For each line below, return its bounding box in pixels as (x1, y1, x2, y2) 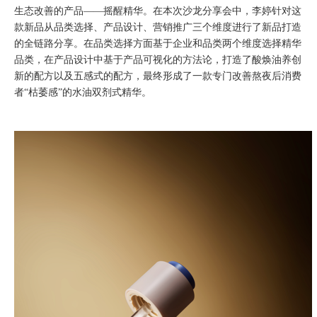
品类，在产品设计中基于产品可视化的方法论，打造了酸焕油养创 (14, 54, 301, 65)
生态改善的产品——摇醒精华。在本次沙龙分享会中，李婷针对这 (14, 5, 301, 16)
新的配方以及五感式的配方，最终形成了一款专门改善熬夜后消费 (14, 70, 301, 81)
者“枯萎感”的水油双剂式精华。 (14, 86, 151, 98)
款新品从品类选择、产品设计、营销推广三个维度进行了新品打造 (14, 21, 301, 33)
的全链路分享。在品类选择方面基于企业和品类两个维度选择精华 (14, 38, 301, 49)
